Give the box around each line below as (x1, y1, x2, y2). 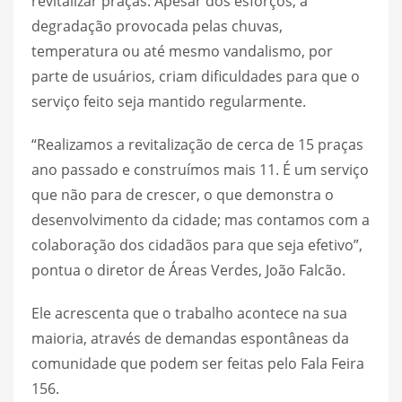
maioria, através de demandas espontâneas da (31, 328, 349, 348)
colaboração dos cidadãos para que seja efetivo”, (31, 234, 363, 255)
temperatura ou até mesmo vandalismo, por (31, 40, 333, 61)
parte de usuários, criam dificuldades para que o (31, 66, 360, 86)
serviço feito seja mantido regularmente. (31, 91, 306, 111)
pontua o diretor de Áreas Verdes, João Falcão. (31, 259, 345, 280)
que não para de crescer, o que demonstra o (31, 184, 334, 205)
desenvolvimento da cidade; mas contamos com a (31, 209, 370, 230)
